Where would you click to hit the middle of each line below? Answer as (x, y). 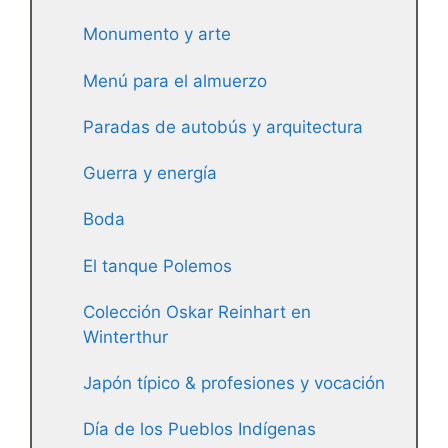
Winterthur (125, 336)
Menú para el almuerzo (175, 80)
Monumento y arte (157, 34)
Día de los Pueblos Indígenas (199, 429)
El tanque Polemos (157, 265)
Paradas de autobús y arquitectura (223, 126)
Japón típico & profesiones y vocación (234, 383)
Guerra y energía (150, 173)
